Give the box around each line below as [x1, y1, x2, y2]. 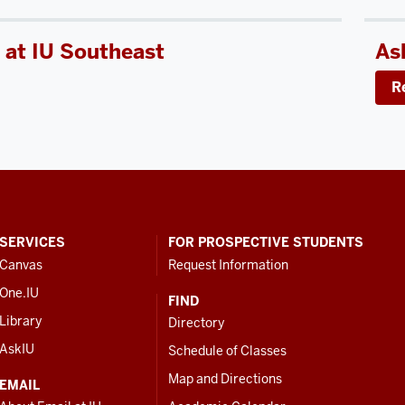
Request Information [168, 256, 288, 273]
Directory [168, 315, 224, 332]
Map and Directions [168, 371, 282, 388]
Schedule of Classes [168, 343, 287, 360]
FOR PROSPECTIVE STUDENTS [168, 234, 363, 251]
